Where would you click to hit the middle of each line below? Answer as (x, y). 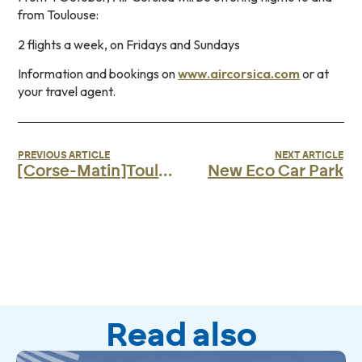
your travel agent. (67, 92)
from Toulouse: (59, 15)
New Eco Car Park (275, 171)
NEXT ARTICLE (309, 155)
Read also (181, 337)
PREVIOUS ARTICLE (64, 155)
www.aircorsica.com (239, 74)
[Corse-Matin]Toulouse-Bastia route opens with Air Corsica (166, 171)
